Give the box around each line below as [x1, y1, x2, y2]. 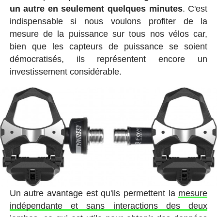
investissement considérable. [9, 66, 122, 77]
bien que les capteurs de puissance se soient [9, 41, 208, 51]
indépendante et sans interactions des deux [9, 201, 208, 211]
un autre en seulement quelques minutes [9, 3, 183, 14]
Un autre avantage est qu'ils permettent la [9, 188, 179, 198]
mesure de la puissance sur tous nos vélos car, [9, 29, 208, 39]
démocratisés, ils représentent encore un [9, 54, 208, 64]
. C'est [182, 3, 208, 14]
